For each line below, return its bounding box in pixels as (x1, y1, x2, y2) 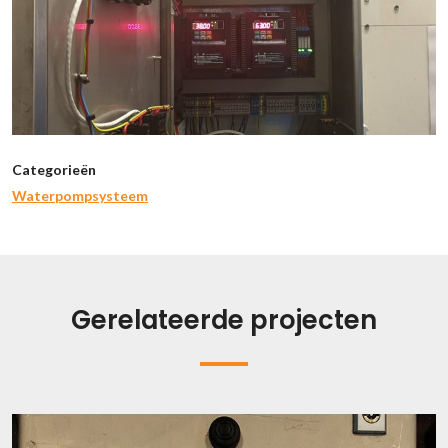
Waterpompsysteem (12, 187, 148, 205)
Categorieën (12, 161, 96, 179)
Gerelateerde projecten (71, 302, 377, 339)
